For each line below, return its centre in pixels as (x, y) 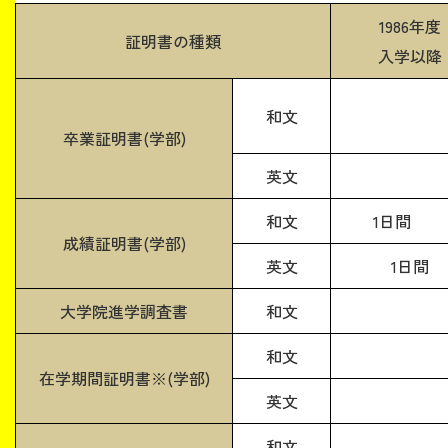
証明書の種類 (173, 40)
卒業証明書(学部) (124, 137)
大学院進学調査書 (124, 310)
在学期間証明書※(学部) (124, 377)
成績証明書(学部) (124, 242)
